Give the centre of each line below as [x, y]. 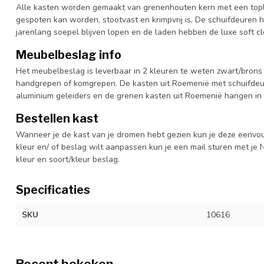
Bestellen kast [57, 118]
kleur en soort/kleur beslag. [68, 159]
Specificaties [53, 189]
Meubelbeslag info [69, 55]
